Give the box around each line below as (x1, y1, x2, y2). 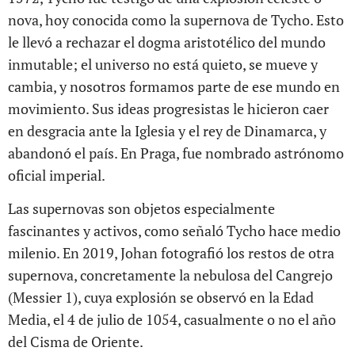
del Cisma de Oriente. (8, 331, 143, 351)
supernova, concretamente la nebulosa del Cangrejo (8, 265, 333, 284)
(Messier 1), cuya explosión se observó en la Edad (8, 287, 314, 307)
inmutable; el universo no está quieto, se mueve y (8, 54, 318, 74)
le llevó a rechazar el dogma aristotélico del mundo (8, 32, 326, 52)
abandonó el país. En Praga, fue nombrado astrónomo (8, 143, 344, 162)
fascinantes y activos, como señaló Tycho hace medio (8, 220, 341, 240)
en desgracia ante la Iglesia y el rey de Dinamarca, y (8, 120, 326, 140)
